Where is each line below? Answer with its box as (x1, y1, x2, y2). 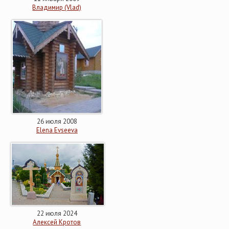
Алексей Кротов (33, 218, 81, 226)
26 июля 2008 (36, 117, 77, 126)
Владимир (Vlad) (32, 3, 82, 12)
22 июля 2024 (36, 209, 77, 218)
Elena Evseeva (36, 126, 78, 134)
